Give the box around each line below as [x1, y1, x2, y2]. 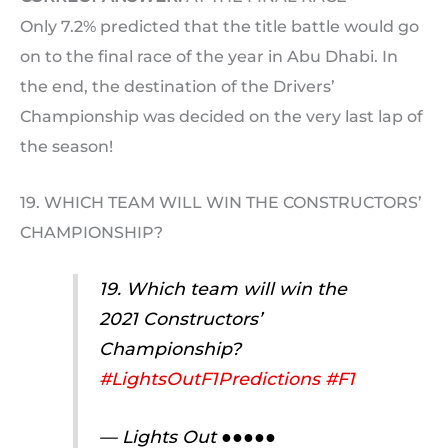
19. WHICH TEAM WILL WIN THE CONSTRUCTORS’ [20, 192, 422, 212]
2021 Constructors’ [98, 308, 262, 330]
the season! [20, 137, 113, 157]
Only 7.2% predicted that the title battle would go [20, 17, 419, 37]
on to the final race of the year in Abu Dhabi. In [20, 47, 398, 67]
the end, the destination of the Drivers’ [20, 77, 335, 97]
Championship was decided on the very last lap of [20, 107, 423, 127]
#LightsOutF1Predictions [98, 368, 320, 390]
